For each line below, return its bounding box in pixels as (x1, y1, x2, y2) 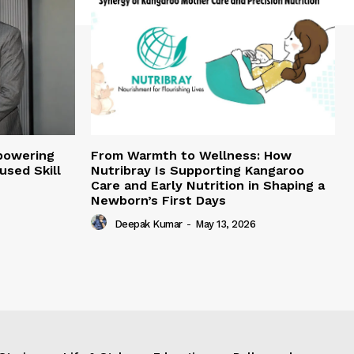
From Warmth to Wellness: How (91, 148, 292, 164)
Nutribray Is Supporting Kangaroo (91, 163, 304, 179)
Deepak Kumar (114, 217, 183, 230)
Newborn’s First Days (91, 193, 226, 209)
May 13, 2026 (195, 217, 255, 230)
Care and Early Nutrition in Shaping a (91, 178, 325, 194)
